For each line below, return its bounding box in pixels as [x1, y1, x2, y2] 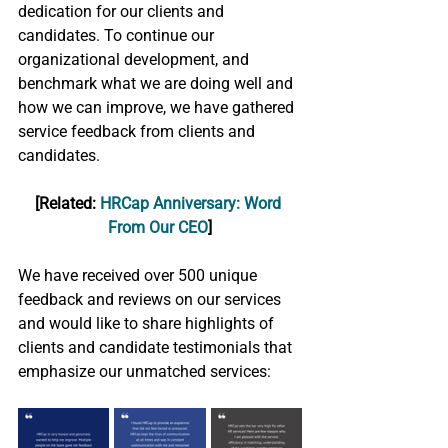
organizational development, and [18, 50, 253, 69]
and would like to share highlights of [18, 314, 278, 333]
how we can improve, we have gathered [18, 98, 298, 117]
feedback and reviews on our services [18, 290, 285, 309]
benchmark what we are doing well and [18, 74, 297, 93]
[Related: [35, 194, 100, 213]
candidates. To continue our [18, 26, 218, 45]
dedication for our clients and [18, 2, 228, 21]
